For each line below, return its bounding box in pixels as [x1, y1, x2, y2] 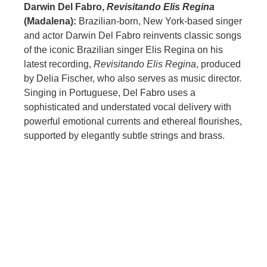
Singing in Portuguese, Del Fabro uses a [24, 88, 195, 98]
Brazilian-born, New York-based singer [79, 16, 242, 27]
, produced [196, 59, 241, 70]
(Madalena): [24, 16, 79, 27]
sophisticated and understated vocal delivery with [24, 102, 231, 113]
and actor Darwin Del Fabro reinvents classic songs [24, 30, 241, 41]
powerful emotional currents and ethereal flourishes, [24, 116, 242, 127]
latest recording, [24, 59, 94, 70]
